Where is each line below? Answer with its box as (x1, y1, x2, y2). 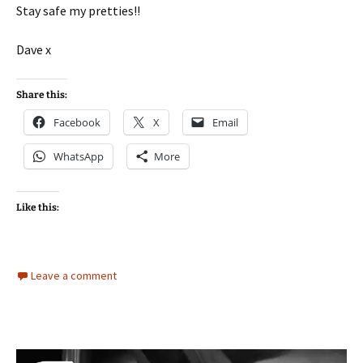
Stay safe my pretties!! (16, 2, 140, 19)
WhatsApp (53, 149, 104, 164)
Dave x (16, 41, 51, 58)
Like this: (16, 202, 59, 214)
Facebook (53, 115, 100, 130)
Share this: (16, 89, 67, 101)
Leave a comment (31, 268, 117, 284)
